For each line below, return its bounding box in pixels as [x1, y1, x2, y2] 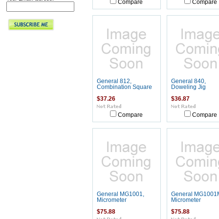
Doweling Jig [171, 84, 206, 90]
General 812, [96, 78, 131, 84]
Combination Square [96, 84, 152, 90]
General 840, [171, 78, 206, 84]
